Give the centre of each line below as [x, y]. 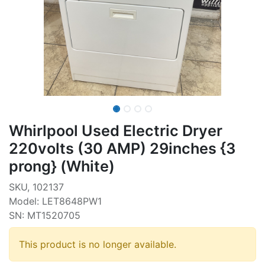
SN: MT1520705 [45, 215]
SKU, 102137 [36, 187]
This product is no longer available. [98, 244]
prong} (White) [62, 166]
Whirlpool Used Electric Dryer [116, 130]
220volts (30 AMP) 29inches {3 [122, 148]
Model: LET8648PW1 [55, 201]
